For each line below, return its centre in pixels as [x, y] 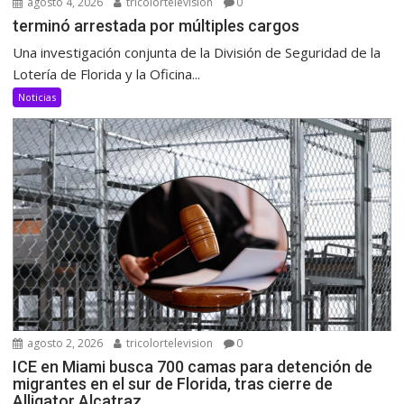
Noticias [37, 96]
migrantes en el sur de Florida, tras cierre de [173, 383]
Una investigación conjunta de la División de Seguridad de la [197, 52]
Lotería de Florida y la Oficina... [107, 73]
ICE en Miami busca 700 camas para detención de [193, 366]
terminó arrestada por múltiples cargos [156, 25]
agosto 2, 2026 [64, 343]
